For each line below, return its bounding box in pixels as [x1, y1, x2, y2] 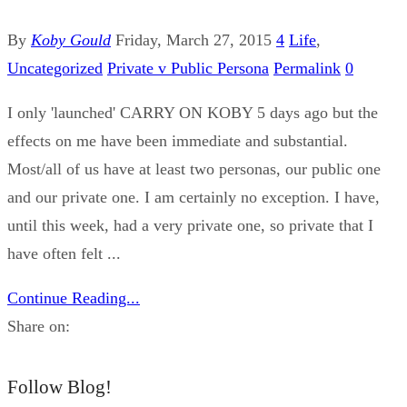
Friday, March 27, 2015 [115, 30, 272, 49]
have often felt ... [7, 243, 121, 263]
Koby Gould [31, 30, 111, 49]
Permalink [273, 58, 341, 77]
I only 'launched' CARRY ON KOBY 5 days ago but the [7, 103, 378, 122]
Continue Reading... [7, 288, 140, 307]
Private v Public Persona [107, 58, 269, 77]
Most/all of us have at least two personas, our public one [7, 159, 381, 178]
